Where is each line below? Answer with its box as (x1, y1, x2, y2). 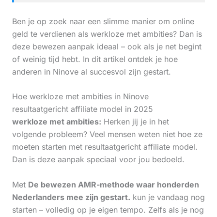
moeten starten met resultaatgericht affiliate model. (12, 142, 198, 152)
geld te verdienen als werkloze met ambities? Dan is (12, 29, 202, 39)
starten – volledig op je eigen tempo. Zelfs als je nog (12, 205, 204, 215)
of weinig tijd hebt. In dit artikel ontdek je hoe (12, 54, 178, 64)
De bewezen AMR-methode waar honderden (28, 180, 199, 190)
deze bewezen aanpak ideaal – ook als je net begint (12, 41, 201, 51)
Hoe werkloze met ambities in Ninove (12, 92, 149, 102)
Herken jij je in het (101, 117, 169, 127)
